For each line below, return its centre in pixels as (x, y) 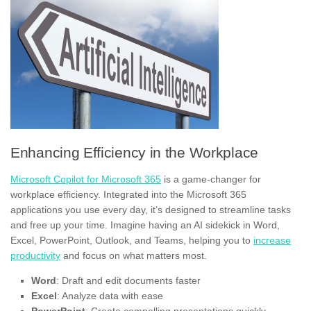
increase (272, 241)
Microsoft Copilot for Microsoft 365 (86, 179)
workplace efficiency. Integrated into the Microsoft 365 (128, 195)
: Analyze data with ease (110, 296)
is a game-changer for (211, 179)
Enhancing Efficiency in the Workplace (134, 153)
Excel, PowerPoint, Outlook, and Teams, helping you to (132, 241)
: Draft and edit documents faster (128, 281)
